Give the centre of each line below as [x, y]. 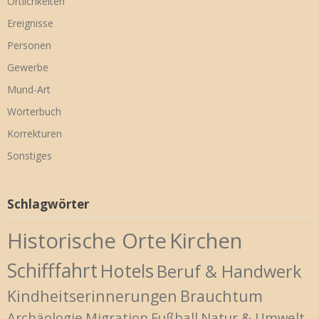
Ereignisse [30, 23]
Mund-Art [29, 89]
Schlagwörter [48, 204]
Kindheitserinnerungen [92, 296]
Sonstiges [30, 155]
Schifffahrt [52, 270]
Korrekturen [35, 133]
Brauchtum [221, 296]
